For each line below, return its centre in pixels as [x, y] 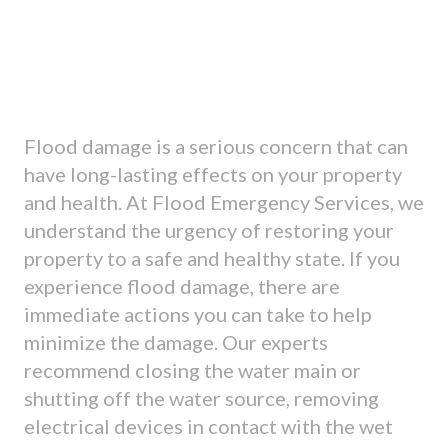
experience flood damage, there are [182, 286]
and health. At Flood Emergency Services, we [224, 202]
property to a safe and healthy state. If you [212, 258]
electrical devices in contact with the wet [208, 426]
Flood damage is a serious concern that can [216, 146]
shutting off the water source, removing [201, 398]
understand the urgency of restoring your [209, 230]
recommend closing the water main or [192, 370]
